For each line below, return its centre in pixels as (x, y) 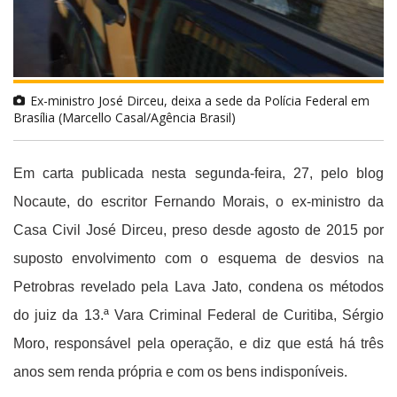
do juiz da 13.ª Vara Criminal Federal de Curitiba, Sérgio (198, 315)
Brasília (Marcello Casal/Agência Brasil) (125, 117)
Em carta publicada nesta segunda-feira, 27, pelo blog (198, 173)
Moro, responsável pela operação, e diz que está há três (198, 343)
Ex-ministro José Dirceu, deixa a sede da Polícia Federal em (200, 100)
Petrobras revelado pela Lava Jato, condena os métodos (198, 286)
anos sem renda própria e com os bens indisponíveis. (180, 371)
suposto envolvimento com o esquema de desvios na (198, 258)
